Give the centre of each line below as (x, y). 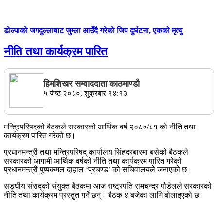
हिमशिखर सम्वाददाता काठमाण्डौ (91, 83)
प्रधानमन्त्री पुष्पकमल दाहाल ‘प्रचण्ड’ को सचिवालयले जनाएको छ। (98, 169)
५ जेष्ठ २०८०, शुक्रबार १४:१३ (85, 93)
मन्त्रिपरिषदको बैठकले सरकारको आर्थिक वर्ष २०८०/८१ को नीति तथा (100, 127)
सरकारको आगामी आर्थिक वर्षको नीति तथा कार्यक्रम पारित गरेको (93, 161)
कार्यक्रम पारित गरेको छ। (40, 135)
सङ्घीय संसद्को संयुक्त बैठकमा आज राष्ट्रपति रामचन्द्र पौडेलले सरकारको (108, 186)
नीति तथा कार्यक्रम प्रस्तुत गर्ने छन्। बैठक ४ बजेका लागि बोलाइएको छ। (104, 195)
